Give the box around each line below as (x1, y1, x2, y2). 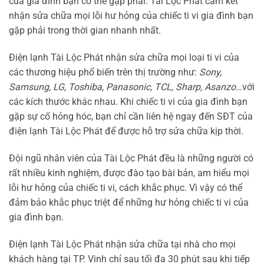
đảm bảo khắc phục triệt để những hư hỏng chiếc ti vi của (9, 196, 249, 208)
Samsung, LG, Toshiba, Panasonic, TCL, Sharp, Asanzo (9, 81, 236, 93)
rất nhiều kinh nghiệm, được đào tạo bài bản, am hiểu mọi (9, 167, 249, 179)
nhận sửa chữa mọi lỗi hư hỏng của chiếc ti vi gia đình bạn (9, 10, 253, 22)
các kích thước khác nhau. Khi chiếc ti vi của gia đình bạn (9, 95, 247, 107)
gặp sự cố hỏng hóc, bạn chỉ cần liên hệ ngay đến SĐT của (9, 110, 253, 122)
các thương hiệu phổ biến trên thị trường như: (9, 66, 199, 78)
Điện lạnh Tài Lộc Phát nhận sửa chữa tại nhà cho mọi (9, 238, 236, 250)
